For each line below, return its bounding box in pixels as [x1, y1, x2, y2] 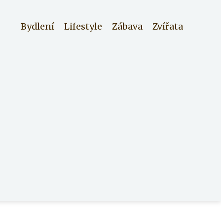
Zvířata [152, 21, 183, 32]
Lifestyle [64, 21, 102, 32]
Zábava [112, 21, 143, 32]
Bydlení [21, 21, 54, 32]
